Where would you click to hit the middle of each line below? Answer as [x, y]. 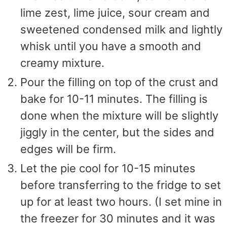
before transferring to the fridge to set [121, 185]
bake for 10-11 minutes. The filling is [114, 99]
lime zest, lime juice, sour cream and [115, 13]
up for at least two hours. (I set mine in [121, 202]
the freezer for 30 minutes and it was [118, 219]
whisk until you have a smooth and [111, 46]
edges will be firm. [68, 149]
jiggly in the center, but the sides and [118, 133]
